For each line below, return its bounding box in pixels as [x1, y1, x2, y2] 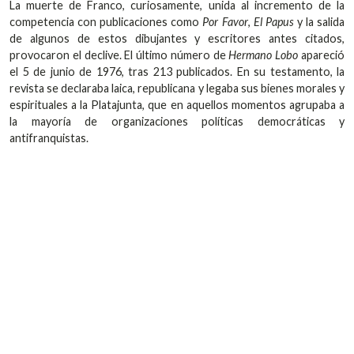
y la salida [293, 14, 345, 28]
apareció [298, 47, 345, 62]
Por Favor [202, 14, 248, 28]
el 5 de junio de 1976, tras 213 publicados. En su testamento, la [9, 64, 345, 78]
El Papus [253, 14, 294, 28]
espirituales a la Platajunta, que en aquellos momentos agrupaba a [9, 97, 345, 111]
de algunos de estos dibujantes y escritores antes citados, [9, 31, 345, 45]
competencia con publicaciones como [9, 14, 203, 28]
